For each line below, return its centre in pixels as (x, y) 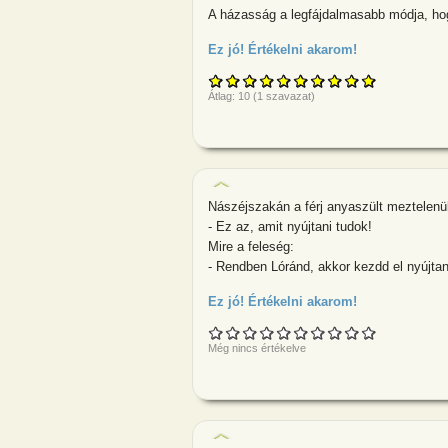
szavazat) (289, 95)
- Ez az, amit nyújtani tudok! (290, 226)
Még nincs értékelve (257, 347)
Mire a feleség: (251, 246)
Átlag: (223, 95)
